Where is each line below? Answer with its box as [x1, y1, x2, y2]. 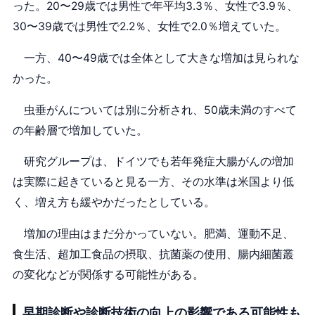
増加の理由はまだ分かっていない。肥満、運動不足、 [12, 226, 294, 240]
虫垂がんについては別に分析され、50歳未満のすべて [12, 103, 297, 117]
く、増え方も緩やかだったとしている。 [12, 195, 215, 210]
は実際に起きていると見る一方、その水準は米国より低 [12, 175, 294, 189]
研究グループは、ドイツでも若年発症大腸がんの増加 [12, 155, 294, 169]
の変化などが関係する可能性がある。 [12, 267, 204, 281]
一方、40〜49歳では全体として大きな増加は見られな [12, 51, 300, 65]
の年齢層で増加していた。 [12, 123, 148, 137]
